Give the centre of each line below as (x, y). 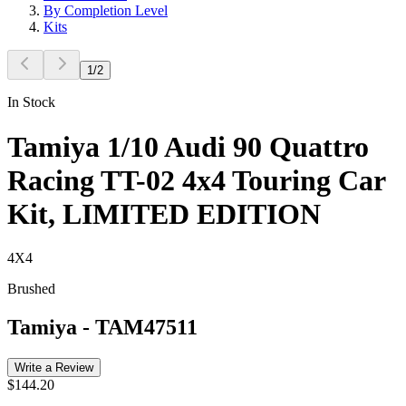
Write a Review (54, 367)
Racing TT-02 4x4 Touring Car (196, 180)
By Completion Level (106, 11)
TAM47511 (146, 327)
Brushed (31, 288)
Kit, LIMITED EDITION (164, 213)
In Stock (31, 102)
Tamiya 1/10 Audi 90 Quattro (188, 146)
